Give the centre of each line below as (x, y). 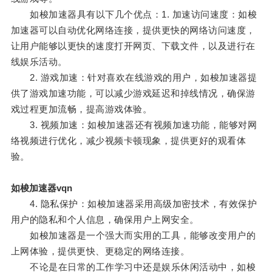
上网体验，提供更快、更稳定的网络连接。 (100, 251)
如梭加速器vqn (41, 188)
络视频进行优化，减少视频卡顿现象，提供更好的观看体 (128, 141)
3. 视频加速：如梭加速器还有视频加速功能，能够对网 (134, 125)
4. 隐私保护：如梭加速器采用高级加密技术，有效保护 (134, 204)
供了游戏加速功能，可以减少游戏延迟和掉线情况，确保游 (133, 93)
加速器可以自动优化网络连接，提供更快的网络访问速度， (133, 30)
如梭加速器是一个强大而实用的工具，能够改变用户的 (133, 236)
